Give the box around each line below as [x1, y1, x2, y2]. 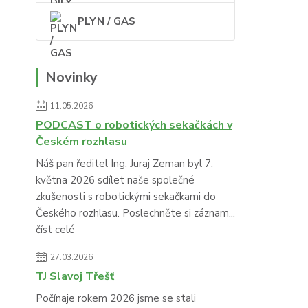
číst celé [36, 223, 75, 237]
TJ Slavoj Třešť [36, 269, 114, 285]
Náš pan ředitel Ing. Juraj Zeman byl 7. [36, 157, 213, 171]
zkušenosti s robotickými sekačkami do [36, 190, 216, 204]
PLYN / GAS [78, 14, 135, 29]
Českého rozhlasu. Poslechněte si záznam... [36, 206, 235, 221]
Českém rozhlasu [36, 134, 127, 150]
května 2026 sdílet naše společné [36, 173, 195, 188]
